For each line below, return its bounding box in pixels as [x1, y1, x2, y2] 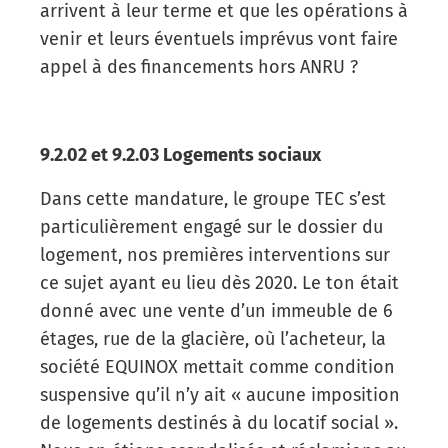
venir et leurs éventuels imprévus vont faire [40, 27, 398, 50]
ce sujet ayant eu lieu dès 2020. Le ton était [40, 271, 399, 294]
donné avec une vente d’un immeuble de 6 [40, 299, 393, 322]
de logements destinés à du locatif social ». [40, 411, 398, 434]
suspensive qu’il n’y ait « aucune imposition [40, 383, 400, 406]
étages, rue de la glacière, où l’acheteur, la [40, 327, 386, 350]
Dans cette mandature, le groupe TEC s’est [40, 187, 386, 210]
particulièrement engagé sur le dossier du [40, 215, 383, 238]
